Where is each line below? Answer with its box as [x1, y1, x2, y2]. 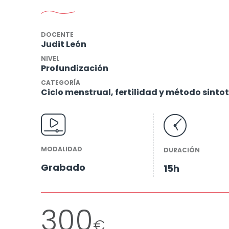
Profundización [41, 62, 108, 74]
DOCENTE [41, 30, 74, 39]
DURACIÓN [164, 145, 200, 154]
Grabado [41, 161, 85, 174]
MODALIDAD [41, 144, 82, 153]
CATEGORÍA [41, 78, 80, 87]
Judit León [41, 38, 86, 50]
